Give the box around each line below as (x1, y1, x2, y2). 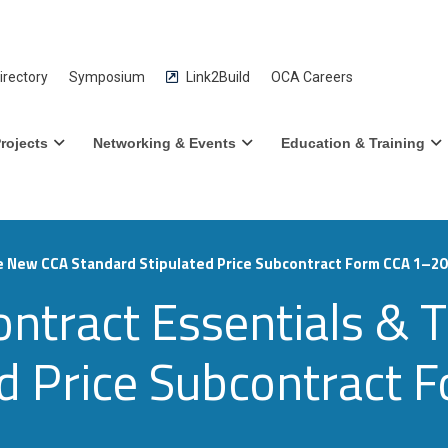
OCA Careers (270, 69, 353, 86)
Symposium (68, 69, 145, 86)
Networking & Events (93, 134, 237, 151)
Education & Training (280, 134, 425, 151)
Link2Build (182, 69, 250, 86)
